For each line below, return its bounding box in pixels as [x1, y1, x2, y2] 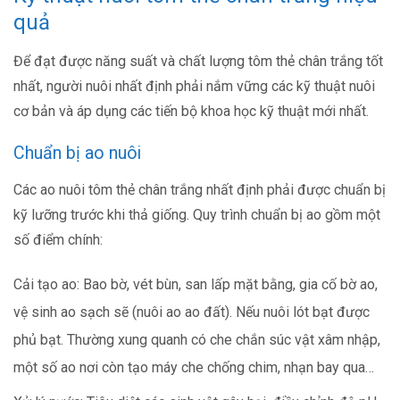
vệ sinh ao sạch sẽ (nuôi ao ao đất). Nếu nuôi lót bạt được [13, 304, 370, 321]
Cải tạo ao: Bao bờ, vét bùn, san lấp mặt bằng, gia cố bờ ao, [13, 276, 378, 294]
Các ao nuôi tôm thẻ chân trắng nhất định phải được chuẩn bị [13, 181, 386, 199]
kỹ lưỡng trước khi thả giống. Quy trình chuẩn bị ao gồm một [13, 206, 380, 224]
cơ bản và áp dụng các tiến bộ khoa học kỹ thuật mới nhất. [13, 103, 369, 121]
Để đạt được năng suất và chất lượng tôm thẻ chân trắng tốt [13, 53, 383, 71]
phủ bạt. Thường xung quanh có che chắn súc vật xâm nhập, [13, 331, 380, 349]
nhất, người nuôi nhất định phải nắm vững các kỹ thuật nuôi [13, 78, 375, 96]
